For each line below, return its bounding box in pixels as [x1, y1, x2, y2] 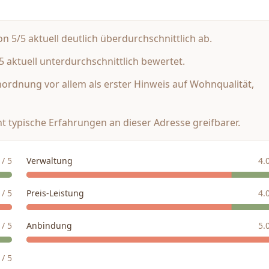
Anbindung [26, 220, 72, 231]
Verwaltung [26, 155, 73, 166]
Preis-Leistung [26, 187, 84, 199]
